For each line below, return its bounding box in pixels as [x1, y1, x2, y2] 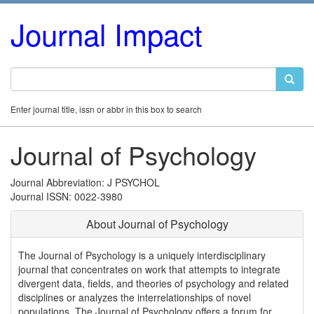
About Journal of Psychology [86, 216, 228, 232]
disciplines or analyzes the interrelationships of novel [18, 290, 251, 304]
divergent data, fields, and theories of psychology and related [18, 276, 289, 290]
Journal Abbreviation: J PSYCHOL [11, 175, 160, 189]
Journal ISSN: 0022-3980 [11, 189, 123, 203]
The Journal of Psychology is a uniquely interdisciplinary [18, 248, 266, 262]
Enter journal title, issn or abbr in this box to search [11, 103, 202, 115]
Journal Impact [11, 13, 203, 55]
